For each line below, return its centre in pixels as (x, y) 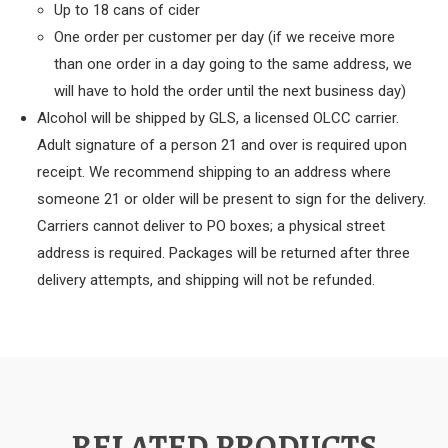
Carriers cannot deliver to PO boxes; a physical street (211, 226)
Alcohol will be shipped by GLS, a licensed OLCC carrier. (218, 118)
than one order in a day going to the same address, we (232, 64)
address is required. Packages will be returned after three (224, 253)
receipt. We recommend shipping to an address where (214, 172)
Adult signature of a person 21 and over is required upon (222, 145)
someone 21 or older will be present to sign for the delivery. (232, 199)
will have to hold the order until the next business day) (229, 91)
